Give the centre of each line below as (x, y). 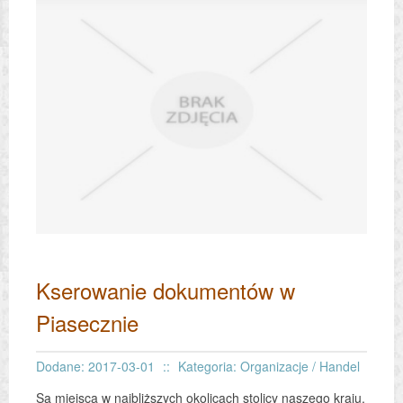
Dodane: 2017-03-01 (95, 366)
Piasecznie (87, 322)
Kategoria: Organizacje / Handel (269, 366)
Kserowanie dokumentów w (166, 290)
